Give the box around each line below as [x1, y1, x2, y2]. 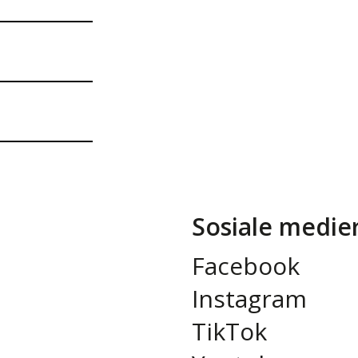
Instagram [191, 282, 307, 316]
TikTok [191, 315, 267, 348]
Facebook [191, 249, 300, 283]
